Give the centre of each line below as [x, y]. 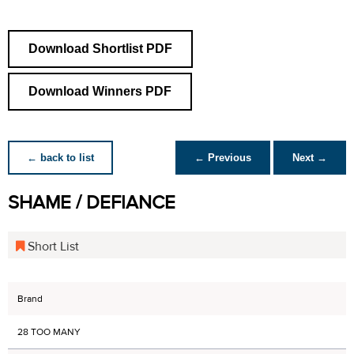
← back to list [60, 158]
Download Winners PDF [100, 91]
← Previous [223, 158]
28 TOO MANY [49, 332]
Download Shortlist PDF [100, 49]
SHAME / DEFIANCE [92, 203]
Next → [310, 158]
